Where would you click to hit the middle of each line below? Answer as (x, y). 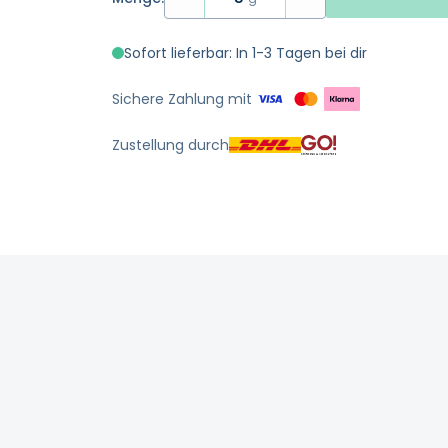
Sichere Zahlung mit (182, 99)
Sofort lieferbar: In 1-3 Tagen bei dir (245, 53)
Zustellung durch (170, 145)
